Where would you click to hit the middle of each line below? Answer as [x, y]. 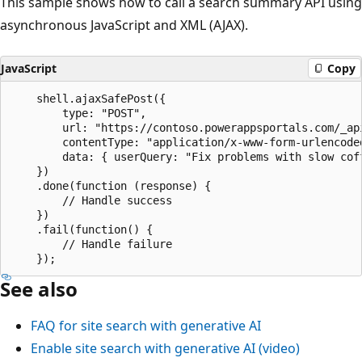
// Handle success [91, 200]
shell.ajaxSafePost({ [88, 98]
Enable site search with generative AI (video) [165, 348]
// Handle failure [91, 244]
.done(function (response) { [111, 185]
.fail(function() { [82, 229]
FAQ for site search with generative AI [146, 325]
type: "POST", [78, 113]
